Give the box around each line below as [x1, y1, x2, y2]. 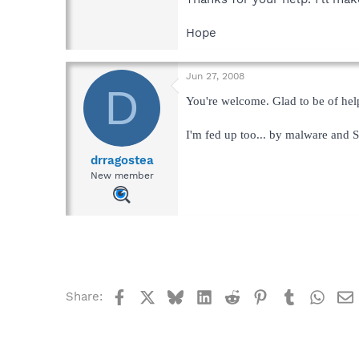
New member [90, 170, 154, 182]
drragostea [90, 153, 154, 168]
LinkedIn [211, 288, 261, 303]
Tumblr [296, 288, 337, 303]
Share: [66, 289, 103, 305]
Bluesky [183, 288, 230, 303]
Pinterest [268, 288, 321, 303]
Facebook [126, 288, 182, 303]
